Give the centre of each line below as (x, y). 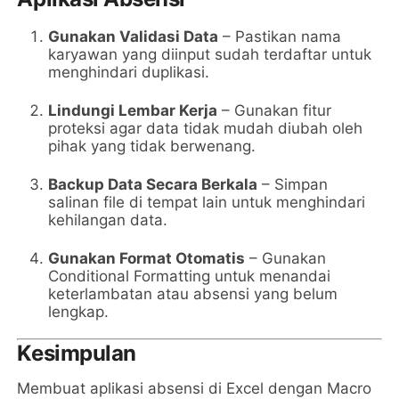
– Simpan (293, 185)
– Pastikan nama (280, 37)
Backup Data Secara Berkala (153, 185)
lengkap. (79, 312)
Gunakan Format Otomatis (147, 259)
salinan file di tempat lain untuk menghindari (207, 203)
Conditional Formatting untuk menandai (190, 277)
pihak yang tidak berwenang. (152, 147)
